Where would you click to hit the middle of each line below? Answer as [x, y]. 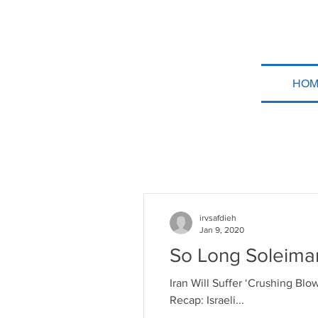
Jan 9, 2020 [222, 230]
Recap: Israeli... [207, 300]
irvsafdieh [218, 218]
